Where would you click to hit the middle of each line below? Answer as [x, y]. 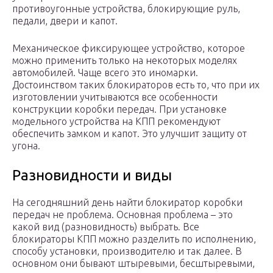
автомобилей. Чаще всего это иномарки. [105, 73]
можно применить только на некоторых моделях [125, 61]
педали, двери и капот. [65, 21]
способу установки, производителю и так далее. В [127, 251]
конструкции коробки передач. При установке [119, 109]
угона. [26, 146]
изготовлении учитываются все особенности [115, 97]
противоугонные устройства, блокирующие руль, [126, 9]
